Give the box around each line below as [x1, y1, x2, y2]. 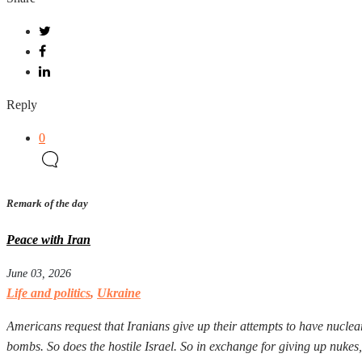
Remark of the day [6, 196, 88, 209]
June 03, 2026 [6, 267, 71, 280]
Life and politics [6, 286, 90, 301]
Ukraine [97, 286, 141, 301]
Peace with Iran [6, 233, 90, 247]
